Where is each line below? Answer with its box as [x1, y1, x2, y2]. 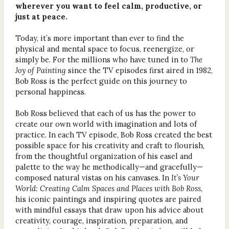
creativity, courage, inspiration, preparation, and [15, 215, 188, 225]
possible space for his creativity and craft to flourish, [15, 140, 204, 150]
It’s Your [171, 172, 199, 182]
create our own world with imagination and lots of [15, 119, 197, 129]
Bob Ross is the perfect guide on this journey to [15, 76, 187, 86]
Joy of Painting [15, 65, 68, 75]
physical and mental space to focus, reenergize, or [15, 43, 194, 54]
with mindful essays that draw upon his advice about [15, 204, 203, 215]
